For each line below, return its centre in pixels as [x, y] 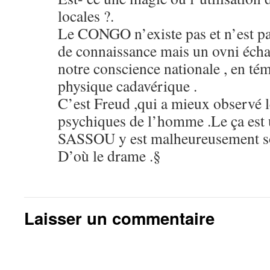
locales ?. [86, 16]
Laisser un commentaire [119, 218]
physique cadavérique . [127, 86]
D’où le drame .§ [109, 156]
